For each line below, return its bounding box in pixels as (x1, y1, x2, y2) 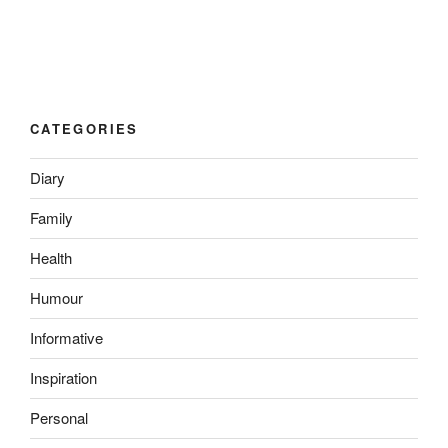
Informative (30, 327, 103, 349)
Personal (30, 407, 88, 429)
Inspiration (30, 367, 97, 389)
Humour (30, 287, 83, 309)
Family (30, 207, 73, 229)
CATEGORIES (30, 119, 139, 139)
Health (30, 247, 72, 269)
